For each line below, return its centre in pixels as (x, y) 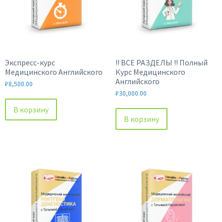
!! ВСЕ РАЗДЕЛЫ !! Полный (161, 62)
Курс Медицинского (150, 72)
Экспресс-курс (30, 62)
